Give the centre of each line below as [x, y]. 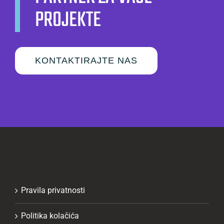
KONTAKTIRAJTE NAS [86, 60]
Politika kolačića [50, 215]
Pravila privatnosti [53, 190]
